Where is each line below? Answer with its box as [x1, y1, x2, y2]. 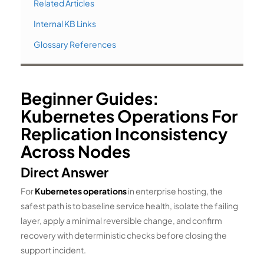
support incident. [21, 244, 86, 255]
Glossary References [34, 38, 116, 49]
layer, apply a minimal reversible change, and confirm [21, 214, 222, 226]
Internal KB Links [34, 18, 96, 29]
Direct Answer [21, 163, 108, 180]
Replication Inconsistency [21, 123, 227, 144]
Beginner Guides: [21, 87, 159, 108]
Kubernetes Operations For [21, 105, 237, 126]
